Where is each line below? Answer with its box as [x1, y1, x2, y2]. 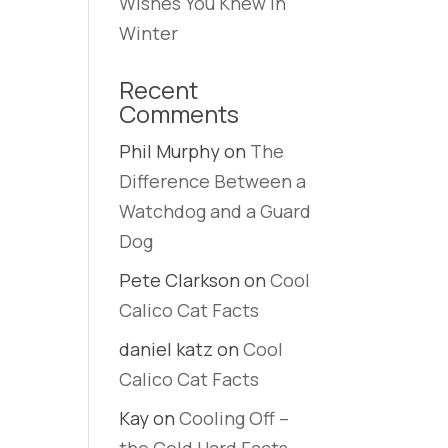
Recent [119, 73, 199, 106]
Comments [119, 97, 240, 130]
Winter [119, 21, 179, 45]
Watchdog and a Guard [119, 199, 312, 223]
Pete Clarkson [119, 268, 241, 292]
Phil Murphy [119, 139, 221, 163]
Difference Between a [119, 169, 307, 193]
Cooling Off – [179, 406, 290, 430]
